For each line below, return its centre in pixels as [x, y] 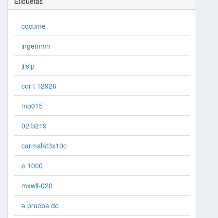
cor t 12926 [39, 85]
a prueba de [40, 205]
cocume [33, 26]
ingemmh [36, 45]
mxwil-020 [37, 185]
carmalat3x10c [44, 145]
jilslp [28, 65]
